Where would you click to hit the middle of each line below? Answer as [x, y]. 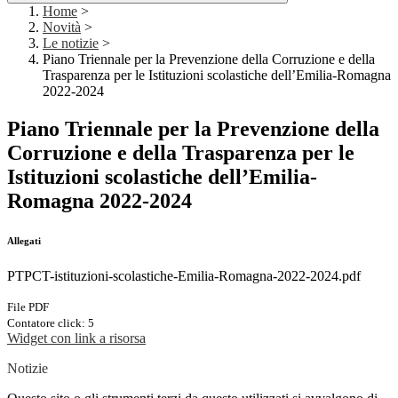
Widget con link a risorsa [76, 338]
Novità [62, 28]
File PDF [28, 307]
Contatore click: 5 [51, 323]
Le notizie [71, 44]
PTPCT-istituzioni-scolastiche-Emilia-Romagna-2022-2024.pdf [184, 276]
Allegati [24, 241]
